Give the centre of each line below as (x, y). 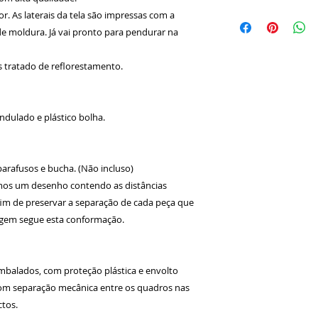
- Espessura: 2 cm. (266, 72)
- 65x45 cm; (250, 57)
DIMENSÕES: (253, 12)
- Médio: (243, 27)
